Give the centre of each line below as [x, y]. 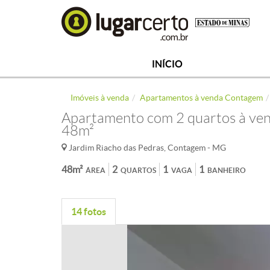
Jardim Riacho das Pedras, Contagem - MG [146, 148]
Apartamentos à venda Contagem [201, 98]
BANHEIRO [227, 170]
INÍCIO [167, 64]
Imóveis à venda [100, 98]
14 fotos [89, 212]
